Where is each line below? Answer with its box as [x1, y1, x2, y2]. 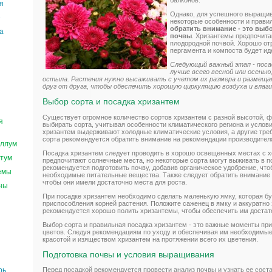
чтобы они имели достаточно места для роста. [42, 178, 187, 186]
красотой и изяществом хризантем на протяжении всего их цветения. [42, 235, 258, 243]
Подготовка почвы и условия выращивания [42, 249, 214, 259]
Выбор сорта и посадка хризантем [42, 97, 180, 106]
